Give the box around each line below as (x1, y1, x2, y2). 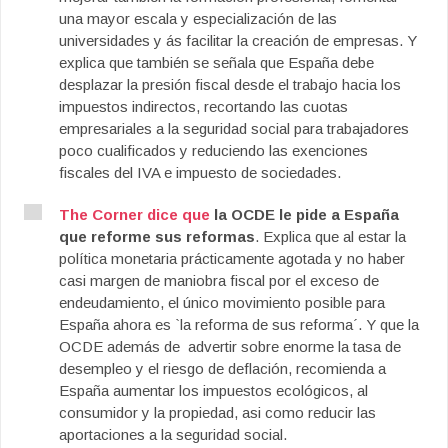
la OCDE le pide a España (210, 206, 399, 223)
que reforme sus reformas (59, 228, 255, 245)
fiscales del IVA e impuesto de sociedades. (59, 164, 341, 181)
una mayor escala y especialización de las (59, 10, 337, 27)
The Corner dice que (59, 206, 210, 223)
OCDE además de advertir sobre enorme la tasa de (59, 338, 401, 355)
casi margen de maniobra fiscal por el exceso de (59, 272, 379, 289)
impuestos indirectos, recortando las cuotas (59, 98, 348, 115)
